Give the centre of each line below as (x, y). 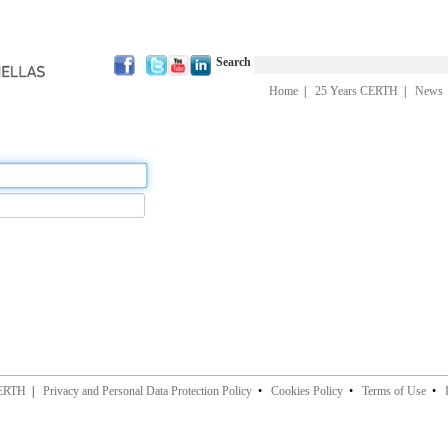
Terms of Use (393, 391)
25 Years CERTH (356, 91)
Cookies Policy (306, 391)
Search (234, 62)
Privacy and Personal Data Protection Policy (147, 391)
